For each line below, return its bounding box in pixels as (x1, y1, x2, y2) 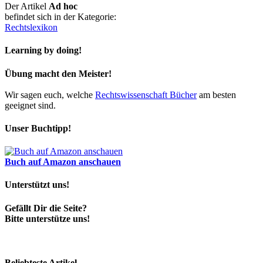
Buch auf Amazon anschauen (5, 157, 121, 167)
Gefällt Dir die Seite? (5, 203, 87, 213)
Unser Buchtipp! (5, 123, 71, 133)
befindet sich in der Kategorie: (5, 12, 116, 22)
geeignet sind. (5, 100, 56, 110)
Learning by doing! (5, 45, 82, 56)
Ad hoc (49, 1, 77, 12)
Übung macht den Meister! (5, 68, 112, 79)
